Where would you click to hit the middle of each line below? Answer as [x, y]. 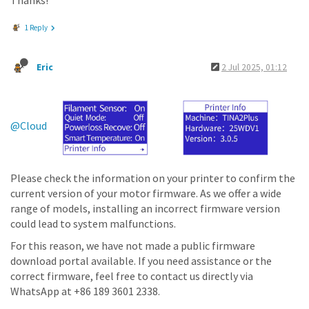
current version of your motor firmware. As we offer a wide [146, 193]
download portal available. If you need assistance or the [141, 260]
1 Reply [36, 28]
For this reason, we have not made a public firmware [133, 245]
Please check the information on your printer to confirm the [153, 178]
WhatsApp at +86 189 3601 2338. [85, 291]
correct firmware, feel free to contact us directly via [132, 276]
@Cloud [29, 126]
